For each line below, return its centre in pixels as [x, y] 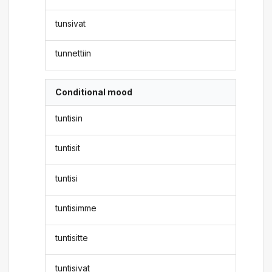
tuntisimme [76, 208]
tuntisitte [72, 238]
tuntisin [69, 118]
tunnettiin [73, 53]
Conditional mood [94, 92]
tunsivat [71, 23]
